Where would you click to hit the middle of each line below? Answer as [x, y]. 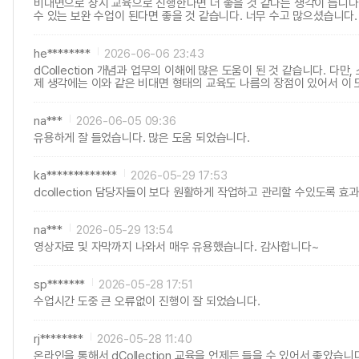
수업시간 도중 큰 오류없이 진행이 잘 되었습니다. [147, 301]
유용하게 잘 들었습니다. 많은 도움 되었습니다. [142, 138]
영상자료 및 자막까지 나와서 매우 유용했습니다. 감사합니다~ [176, 247]
